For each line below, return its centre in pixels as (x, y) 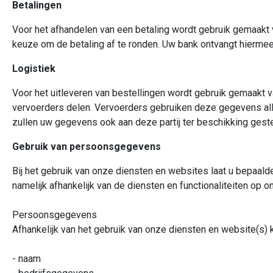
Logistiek (34, 69)
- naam (27, 259)
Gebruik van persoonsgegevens (87, 147)
